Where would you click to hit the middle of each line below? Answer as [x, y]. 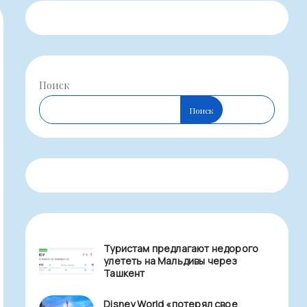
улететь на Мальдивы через [171, 261]
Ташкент [124, 273]
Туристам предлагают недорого [181, 249]
